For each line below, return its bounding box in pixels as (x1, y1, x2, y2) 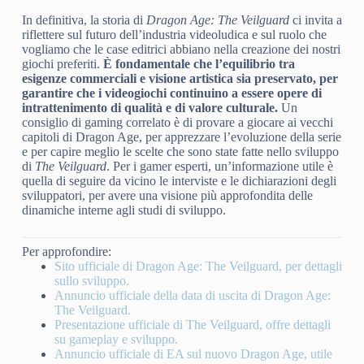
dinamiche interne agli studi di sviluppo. (21, 203, 226, 218)
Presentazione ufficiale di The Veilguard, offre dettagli (54, 318, 331, 332)
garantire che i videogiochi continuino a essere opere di (21, 86, 322, 101)
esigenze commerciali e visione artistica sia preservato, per (21, 71, 338, 86)
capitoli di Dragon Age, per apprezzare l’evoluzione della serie (21, 130, 341, 145)
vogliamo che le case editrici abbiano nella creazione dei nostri (21, 42, 340, 57)
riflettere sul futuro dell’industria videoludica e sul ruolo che (21, 28, 327, 42)
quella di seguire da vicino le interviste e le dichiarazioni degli (21, 174, 336, 188)
